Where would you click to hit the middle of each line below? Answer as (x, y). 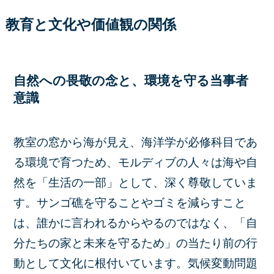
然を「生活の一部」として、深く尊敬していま (136, 182)
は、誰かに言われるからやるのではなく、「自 (136, 223)
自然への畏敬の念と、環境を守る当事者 (131, 81)
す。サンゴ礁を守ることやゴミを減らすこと (130, 202)
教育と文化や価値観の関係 (91, 25)
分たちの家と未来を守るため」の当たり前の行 (136, 243)
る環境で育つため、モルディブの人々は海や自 (136, 162)
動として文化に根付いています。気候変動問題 (136, 263)
